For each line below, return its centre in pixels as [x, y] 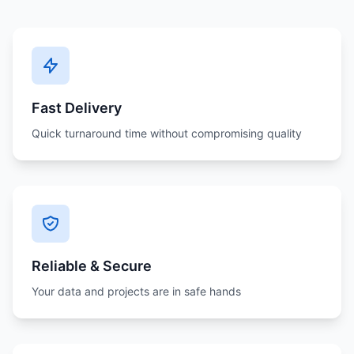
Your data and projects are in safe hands [136, 291]
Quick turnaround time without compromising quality [167, 133]
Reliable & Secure [92, 266]
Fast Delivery [77, 108]
